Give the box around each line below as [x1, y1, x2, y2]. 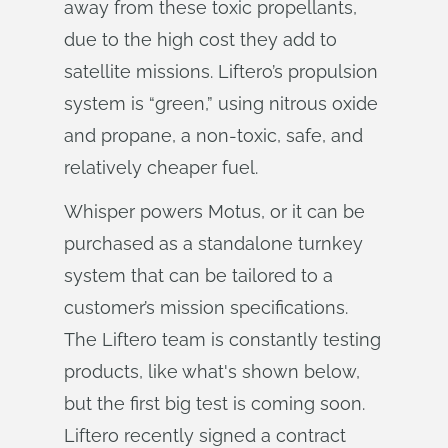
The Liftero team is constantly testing [64, 329, 381, 350]
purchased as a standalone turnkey [64, 233, 363, 254]
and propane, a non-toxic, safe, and [64, 125, 363, 146]
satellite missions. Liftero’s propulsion [64, 61, 378, 82]
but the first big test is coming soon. [64, 393, 365, 414]
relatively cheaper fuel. [64, 157, 258, 178]
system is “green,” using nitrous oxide [64, 93, 378, 114]
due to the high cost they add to [64, 29, 337, 50]
